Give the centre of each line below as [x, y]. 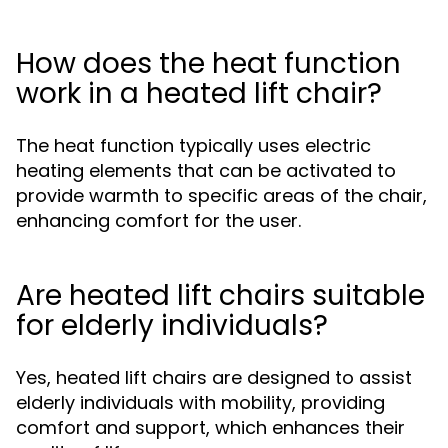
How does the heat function [208, 63]
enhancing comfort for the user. [158, 220]
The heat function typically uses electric [193, 145]
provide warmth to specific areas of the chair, [221, 195]
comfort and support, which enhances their [210, 427]
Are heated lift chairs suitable [220, 295]
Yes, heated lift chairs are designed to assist [214, 377]
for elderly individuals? [172, 325]
